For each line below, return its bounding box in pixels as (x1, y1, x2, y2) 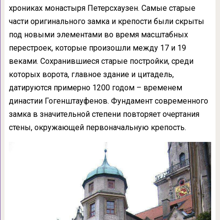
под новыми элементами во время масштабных (8, 30, 188, 40)
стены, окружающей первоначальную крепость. (8, 123, 186, 133)
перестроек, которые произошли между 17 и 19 (8, 43, 186, 53)
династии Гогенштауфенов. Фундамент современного (8, 96, 208, 106)
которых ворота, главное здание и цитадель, (8, 70, 174, 80)
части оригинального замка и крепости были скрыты (8, 17, 204, 27)
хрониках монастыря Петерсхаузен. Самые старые (8, 3, 195, 13)
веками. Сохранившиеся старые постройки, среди (8, 56, 193, 66)
